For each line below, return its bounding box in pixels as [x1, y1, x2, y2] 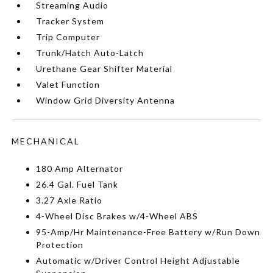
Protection [36, 239, 84, 250]
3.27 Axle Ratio [36, 194, 103, 205]
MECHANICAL [12, 135, 80, 146]
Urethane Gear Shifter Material [36, 63, 173, 74]
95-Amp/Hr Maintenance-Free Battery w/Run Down [36, 226, 261, 237]
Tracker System [36, 15, 105, 26]
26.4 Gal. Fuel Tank [36, 179, 119, 190]
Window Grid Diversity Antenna [36, 94, 175, 105]
